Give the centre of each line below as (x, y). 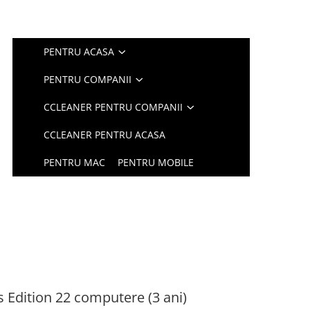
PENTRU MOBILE (156, 162)
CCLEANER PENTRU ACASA (105, 135)
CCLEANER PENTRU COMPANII (113, 107)
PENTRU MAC (75, 162)
